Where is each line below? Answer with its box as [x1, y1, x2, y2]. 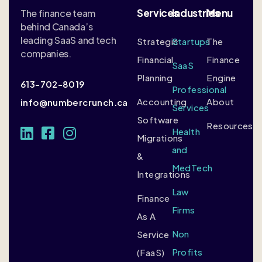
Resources [206, 119, 253, 131]
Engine [206, 71, 236, 83]
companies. [20, 47, 71, 60]
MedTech [171, 161, 213, 173]
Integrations [137, 168, 191, 180]
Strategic [137, 35, 179, 47]
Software [137, 113, 179, 125]
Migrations [137, 132, 183, 143]
